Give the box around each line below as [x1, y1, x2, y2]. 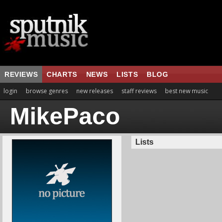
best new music [165, 87, 208, 95]
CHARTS [47, 70, 77, 78]
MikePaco [10, 103, 120, 129]
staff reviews [121, 87, 157, 95]
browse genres [26, 87, 68, 95]
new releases [76, 87, 113, 95]
